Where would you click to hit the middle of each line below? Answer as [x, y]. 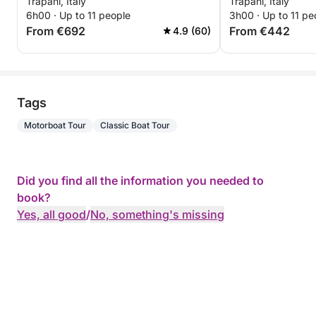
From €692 [56, 31]
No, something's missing [157, 214]
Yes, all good [51, 214]
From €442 [260, 31]
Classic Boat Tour [135, 125]
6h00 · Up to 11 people [78, 15]
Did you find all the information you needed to [140, 181]
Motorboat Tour [55, 125]
